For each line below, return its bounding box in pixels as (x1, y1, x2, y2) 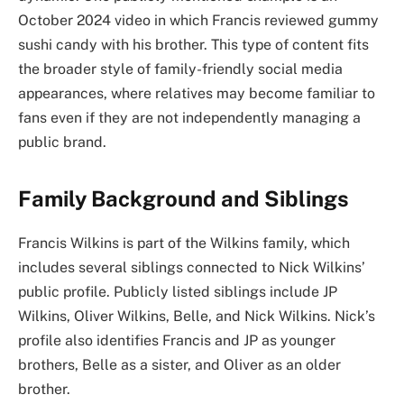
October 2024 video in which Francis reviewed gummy (18, 12, 379, 30)
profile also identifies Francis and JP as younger (18, 332, 335, 350)
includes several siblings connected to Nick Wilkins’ (18, 259, 365, 277)
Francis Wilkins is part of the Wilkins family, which (18, 234, 350, 252)
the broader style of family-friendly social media (18, 60, 343, 78)
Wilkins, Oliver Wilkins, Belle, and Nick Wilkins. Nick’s (18, 308, 375, 326)
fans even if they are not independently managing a (18, 109, 361, 127)
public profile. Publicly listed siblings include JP (18, 283, 337, 301)
